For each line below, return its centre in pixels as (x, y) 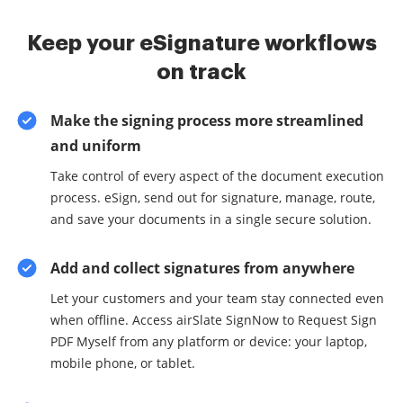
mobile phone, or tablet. (123, 363)
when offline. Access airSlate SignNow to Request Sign (214, 320)
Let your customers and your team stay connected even (217, 298)
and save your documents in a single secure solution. (211, 219)
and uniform (96, 146)
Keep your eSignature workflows (201, 43)
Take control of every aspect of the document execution (217, 176)
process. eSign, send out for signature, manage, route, (213, 197)
